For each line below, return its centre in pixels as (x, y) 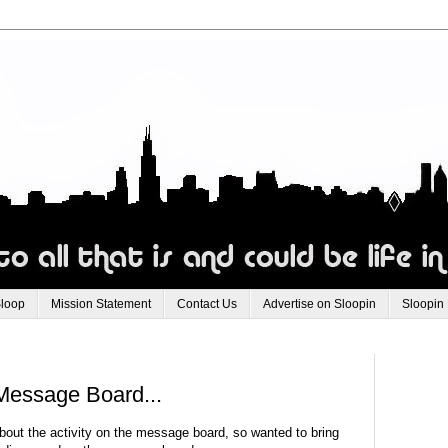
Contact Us (207, 304)
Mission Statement (101, 304)
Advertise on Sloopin (319, 304)
